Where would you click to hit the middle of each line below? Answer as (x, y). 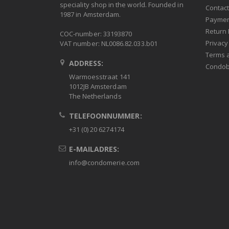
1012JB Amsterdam (98, 87)
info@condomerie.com (104, 163)
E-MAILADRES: (94, 149)
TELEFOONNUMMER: (105, 116)
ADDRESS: (86, 63)
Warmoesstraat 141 (99, 77)
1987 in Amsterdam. (90, 15)
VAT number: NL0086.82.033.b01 (109, 44)
